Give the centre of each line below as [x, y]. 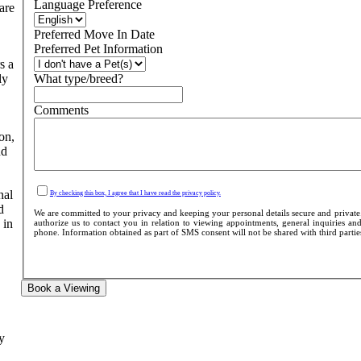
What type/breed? [78, 79]
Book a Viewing [63, 288]
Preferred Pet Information [98, 49]
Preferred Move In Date [94, 35]
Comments [61, 110]
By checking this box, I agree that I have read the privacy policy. [135, 193]
